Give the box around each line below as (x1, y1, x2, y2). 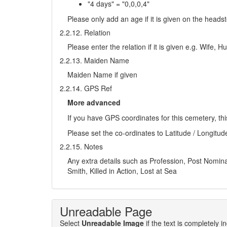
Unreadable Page (60, 202, 152, 220)
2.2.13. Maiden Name (60, 55, 129, 65)
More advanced (67, 97, 121, 107)
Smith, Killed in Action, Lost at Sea (67, 166, 177, 176)
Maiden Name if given (67, 69, 137, 80)
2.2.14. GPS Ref (60, 83, 112, 93)
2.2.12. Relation (60, 27, 110, 37)
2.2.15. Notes (60, 141, 103, 152)
